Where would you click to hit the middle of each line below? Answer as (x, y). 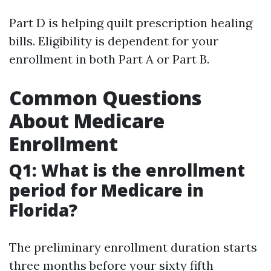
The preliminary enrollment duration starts (133, 247)
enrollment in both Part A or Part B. (109, 59)
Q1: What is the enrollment (127, 170)
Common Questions (105, 98)
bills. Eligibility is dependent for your (114, 41)
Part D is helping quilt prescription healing (131, 23)
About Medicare (87, 121)
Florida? (43, 210)
